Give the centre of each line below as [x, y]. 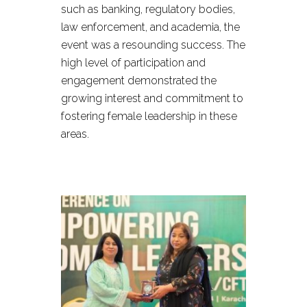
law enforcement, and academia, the [150, 27]
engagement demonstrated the [139, 81]
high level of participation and [133, 63]
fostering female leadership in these [149, 116]
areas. [75, 134]
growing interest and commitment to [152, 98]
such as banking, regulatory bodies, [148, 9]
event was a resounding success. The [153, 45]
